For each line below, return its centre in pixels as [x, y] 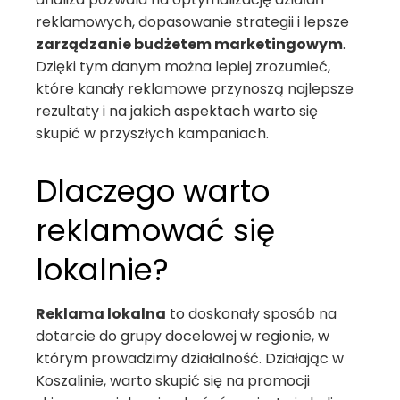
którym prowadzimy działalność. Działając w [190, 358]
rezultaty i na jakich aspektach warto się [177, 111]
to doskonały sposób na [251, 314]
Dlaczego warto [153, 191]
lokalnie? [102, 270]
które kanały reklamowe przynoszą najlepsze [195, 89]
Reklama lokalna [101, 314]
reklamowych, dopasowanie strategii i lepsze [192, 22]
